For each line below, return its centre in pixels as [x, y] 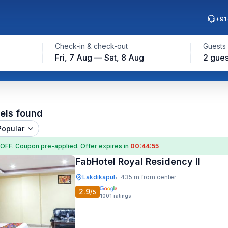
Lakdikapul [99, 177]
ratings [122, 196]
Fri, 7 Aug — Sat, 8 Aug [99, 58]
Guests [214, 46]
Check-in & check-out [91, 46]
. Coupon [26, 146]
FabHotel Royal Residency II [138, 162]
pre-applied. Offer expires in [85, 146]
